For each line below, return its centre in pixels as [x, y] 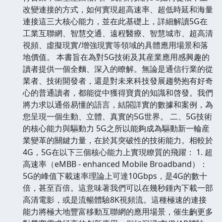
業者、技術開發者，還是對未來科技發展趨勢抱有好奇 [118, 81]
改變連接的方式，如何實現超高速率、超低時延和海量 [118, 9]
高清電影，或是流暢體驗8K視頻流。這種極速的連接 [115, 199]
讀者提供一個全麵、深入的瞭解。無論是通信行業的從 [118, 69]
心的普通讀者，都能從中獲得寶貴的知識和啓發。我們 [118, 92]
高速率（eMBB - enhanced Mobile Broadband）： [115, 164]
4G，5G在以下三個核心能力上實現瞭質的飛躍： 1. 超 [118, 152]
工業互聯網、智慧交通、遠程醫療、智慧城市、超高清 [118, 33]
